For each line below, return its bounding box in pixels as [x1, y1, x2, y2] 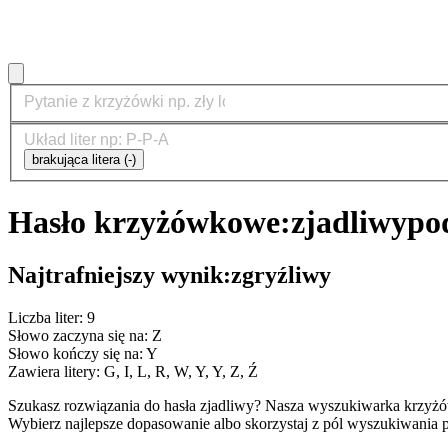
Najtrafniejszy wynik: [8, 262, 231, 289]
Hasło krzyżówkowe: [8, 203, 291, 240]
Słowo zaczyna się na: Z [8, 326, 162, 344]
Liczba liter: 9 [8, 308, 95, 326]
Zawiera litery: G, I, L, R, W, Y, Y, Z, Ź [8, 362, 258, 380]
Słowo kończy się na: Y [8, 344, 158, 362]
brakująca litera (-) [32, 152, 136, 168]
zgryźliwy [231, 262, 331, 289]
